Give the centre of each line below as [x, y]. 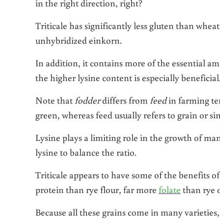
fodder [87, 100]
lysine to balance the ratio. [86, 152]
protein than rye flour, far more [97, 190]
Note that [55, 100]
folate [170, 190]
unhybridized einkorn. [79, 40]
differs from [125, 100]
